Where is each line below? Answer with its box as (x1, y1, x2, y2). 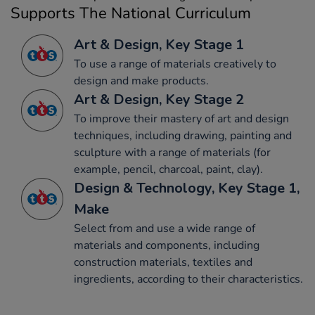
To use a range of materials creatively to (74, 56, 276, 72)
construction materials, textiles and (74, 254, 252, 270)
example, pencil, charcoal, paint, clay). (74, 161, 263, 177)
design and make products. (74, 72, 209, 89)
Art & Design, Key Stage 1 (74, 34, 244, 54)
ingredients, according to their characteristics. (74, 271, 303, 287)
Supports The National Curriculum (11, 2, 251, 24)
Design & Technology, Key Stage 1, (74, 178, 300, 198)
